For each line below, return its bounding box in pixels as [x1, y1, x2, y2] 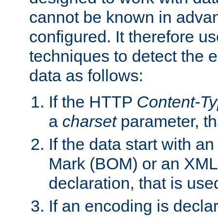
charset [62, 111, 116, 130]
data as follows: [29, 66, 143, 85]
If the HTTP [49, 92, 137, 111]
